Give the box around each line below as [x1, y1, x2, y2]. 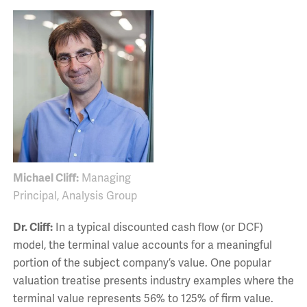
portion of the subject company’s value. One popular [12, 256, 271, 271]
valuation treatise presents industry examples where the [12, 274, 294, 288]
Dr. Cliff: [12, 221, 53, 235]
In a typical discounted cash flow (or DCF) [52, 221, 263, 235]
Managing [78, 171, 131, 186]
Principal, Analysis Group [12, 189, 137, 204]
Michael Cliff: [12, 171, 79, 186]
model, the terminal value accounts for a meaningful [12, 238, 272, 253]
